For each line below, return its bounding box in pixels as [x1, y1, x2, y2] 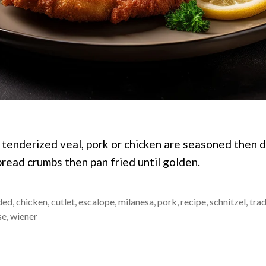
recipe [180, 195, 206, 207]
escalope [78, 195, 115, 207]
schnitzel [210, 195, 246, 207]
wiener [10, 210, 37, 221]
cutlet [51, 195, 75, 207]
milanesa [118, 195, 154, 207]
